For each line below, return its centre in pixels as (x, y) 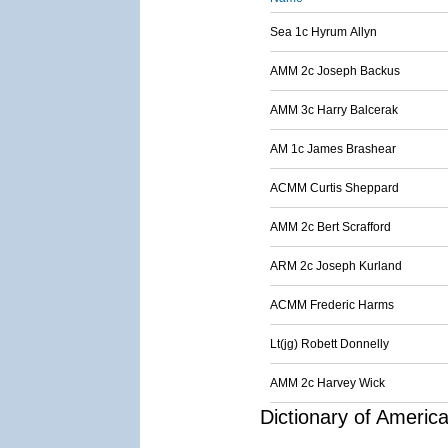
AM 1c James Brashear (333, 149)
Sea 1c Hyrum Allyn (323, 32)
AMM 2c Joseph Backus (335, 71)
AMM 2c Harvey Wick (327, 383)
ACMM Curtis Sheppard (334, 188)
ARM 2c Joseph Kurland (336, 266)
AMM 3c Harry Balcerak (334, 110)
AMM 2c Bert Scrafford (330, 227)
